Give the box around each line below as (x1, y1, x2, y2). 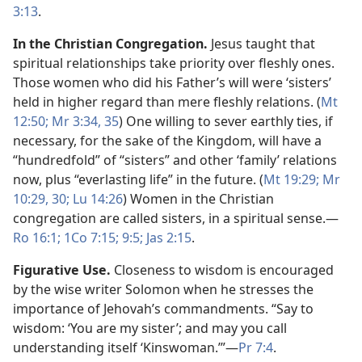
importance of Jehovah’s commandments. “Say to (13, 300, 314, 318)
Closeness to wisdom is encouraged (111, 261, 334, 279)
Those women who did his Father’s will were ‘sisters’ (13, 74, 331, 91)
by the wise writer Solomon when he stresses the (13, 280, 314, 298)
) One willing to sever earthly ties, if (119, 112, 333, 130)
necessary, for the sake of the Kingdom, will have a (13, 132, 322, 149)
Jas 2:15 (143, 229, 192, 246)
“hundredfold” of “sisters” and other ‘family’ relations (13, 151, 337, 169)
